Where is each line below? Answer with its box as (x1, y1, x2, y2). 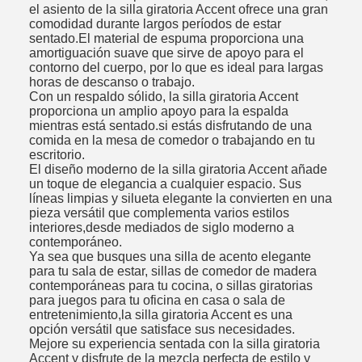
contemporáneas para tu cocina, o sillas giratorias (29, 278, 313, 293)
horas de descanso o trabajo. (29, 74, 195, 89)
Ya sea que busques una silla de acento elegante (29, 249, 311, 263)
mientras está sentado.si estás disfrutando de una (29, 118, 312, 133)
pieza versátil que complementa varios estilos (29, 205, 289, 220)
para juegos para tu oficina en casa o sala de (29, 293, 285, 307)
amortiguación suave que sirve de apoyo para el (29, 45, 304, 60)
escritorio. (29, 147, 85, 162)
